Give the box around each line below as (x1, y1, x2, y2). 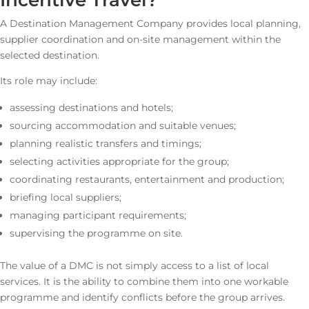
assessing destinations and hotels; (10, 101, 173, 114)
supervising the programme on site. (10, 227, 183, 239)
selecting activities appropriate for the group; (10, 155, 229, 168)
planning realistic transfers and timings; (10, 137, 201, 150)
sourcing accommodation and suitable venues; (10, 119, 236, 132)
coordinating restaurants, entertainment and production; (10, 173, 284, 186)
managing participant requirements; (10, 209, 186, 221)
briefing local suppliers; (10, 191, 121, 203)
